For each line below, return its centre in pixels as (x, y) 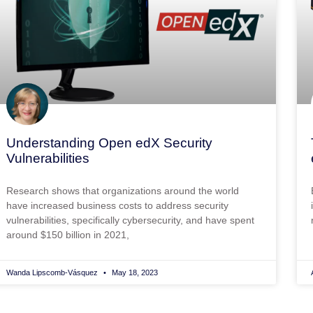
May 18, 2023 (133, 273)
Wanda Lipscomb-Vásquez (53, 273)
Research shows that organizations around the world (122, 190)
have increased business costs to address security (117, 205)
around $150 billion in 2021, (67, 234)
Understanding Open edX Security (109, 143)
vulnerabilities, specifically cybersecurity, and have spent (130, 220)
